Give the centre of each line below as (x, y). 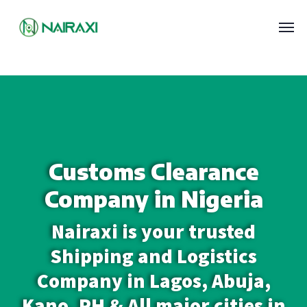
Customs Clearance (153, 171)
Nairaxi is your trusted (153, 231)
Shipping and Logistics (153, 256)
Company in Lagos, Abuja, (153, 281)
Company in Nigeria (153, 199)
